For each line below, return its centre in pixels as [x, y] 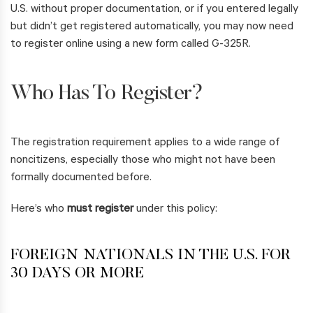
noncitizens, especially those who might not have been [143, 161]
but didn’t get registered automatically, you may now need [152, 28]
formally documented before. [81, 179]
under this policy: [175, 210]
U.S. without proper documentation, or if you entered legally [154, 10]
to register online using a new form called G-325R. [131, 45]
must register [100, 210]
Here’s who [39, 210]
